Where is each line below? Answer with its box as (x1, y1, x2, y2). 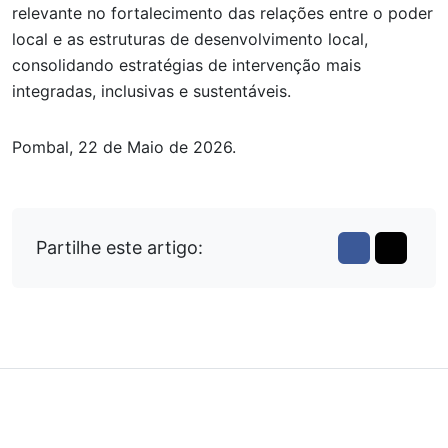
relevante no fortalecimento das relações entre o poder (12, 2, 433, 23)
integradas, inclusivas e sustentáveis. (12, 80, 291, 101)
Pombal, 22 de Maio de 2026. (12, 136, 236, 157)
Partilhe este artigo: (36, 237, 203, 259)
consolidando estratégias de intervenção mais (12, 54, 361, 75)
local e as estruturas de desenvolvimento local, (12, 28, 368, 49)
